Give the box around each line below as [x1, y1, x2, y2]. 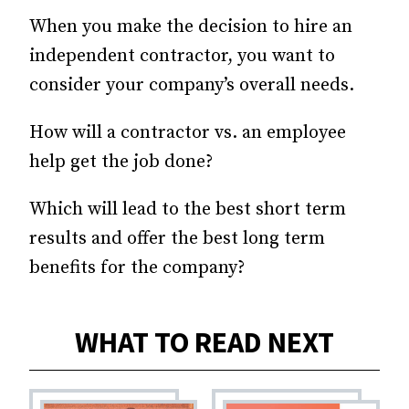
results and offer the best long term [29, 226, 325, 250]
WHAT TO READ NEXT [75, 323, 334, 361]
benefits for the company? [29, 256, 245, 279]
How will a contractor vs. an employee [29, 121, 346, 144]
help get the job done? [29, 150, 213, 173]
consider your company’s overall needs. [29, 73, 354, 97]
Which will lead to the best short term [29, 197, 346, 221]
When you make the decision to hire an [29, 15, 352, 38]
